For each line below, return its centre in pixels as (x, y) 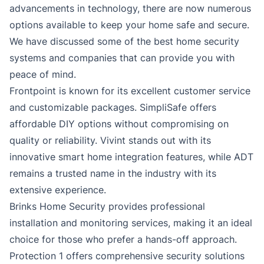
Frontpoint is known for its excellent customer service (130, 91)
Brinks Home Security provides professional (107, 207)
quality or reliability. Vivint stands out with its (110, 141)
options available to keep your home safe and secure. (129, 25)
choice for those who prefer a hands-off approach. (123, 240)
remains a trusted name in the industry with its (113, 174)
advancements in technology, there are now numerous (130, 9)
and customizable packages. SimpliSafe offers (113, 108)
